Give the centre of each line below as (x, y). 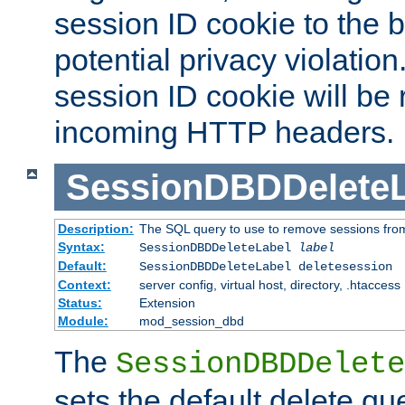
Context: (84, 285)
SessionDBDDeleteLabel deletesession (265, 267)
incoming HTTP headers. (224, 132)
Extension (167, 303)
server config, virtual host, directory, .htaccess (269, 285)
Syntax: (81, 247)
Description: (95, 229)
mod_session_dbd (191, 321)
